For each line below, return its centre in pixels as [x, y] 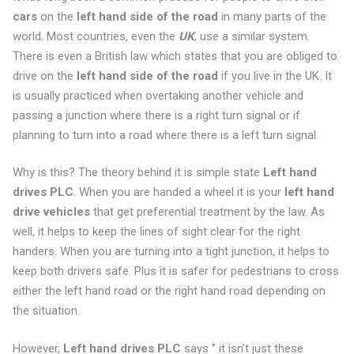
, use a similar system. [252, 36]
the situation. [46, 311]
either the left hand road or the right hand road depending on [169, 291]
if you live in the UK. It [275, 75]
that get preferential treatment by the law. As [207, 212]
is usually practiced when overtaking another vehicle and [158, 95]
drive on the [44, 75]
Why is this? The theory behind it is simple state [137, 172]
